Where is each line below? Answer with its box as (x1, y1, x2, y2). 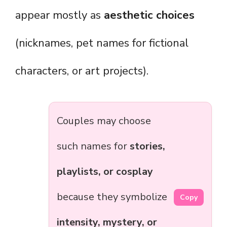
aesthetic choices (104, 8, 195, 23)
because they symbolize (57, 190, 167, 204)
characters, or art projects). (15, 63, 148, 79)
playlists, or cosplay (57, 165, 153, 179)
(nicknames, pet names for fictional (15, 35, 188, 51)
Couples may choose (57, 114, 151, 128)
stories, (130, 139, 165, 154)
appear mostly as (15, 8, 104, 23)
